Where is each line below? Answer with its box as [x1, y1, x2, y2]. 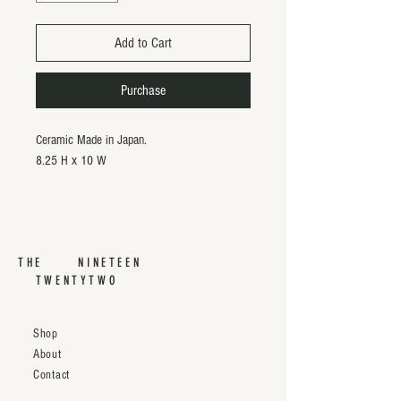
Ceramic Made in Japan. [36, 132, 147, 148]
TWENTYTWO [18, 272, 118, 288]
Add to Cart [115, 34, 172, 51]
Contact [33, 367, 70, 382]
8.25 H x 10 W [36, 152, 107, 168]
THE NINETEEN [18, 254, 154, 270]
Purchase [121, 81, 166, 98]
